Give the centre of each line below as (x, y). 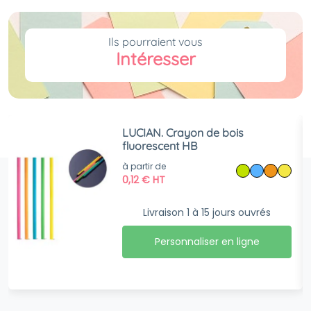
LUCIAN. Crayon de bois (183, 133)
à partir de (144, 166)
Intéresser (155, 59)
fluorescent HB (160, 146)
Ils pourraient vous (155, 42)
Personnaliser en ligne (207, 242)
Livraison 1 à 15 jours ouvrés (207, 212)
